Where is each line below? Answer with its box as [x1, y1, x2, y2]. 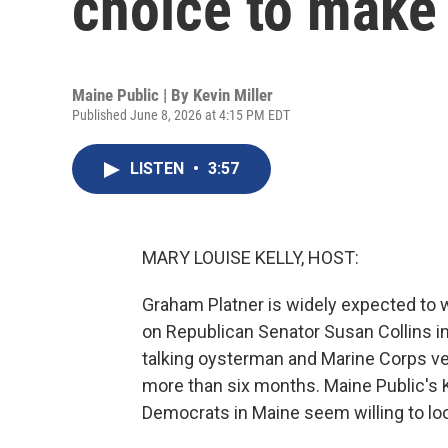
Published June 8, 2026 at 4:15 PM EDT [72, 107, 290, 123]
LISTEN [130, 159, 188, 178]
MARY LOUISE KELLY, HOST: [142, 247, 359, 268]
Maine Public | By [72, 85, 193, 105]
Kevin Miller [193, 85, 273, 105]
